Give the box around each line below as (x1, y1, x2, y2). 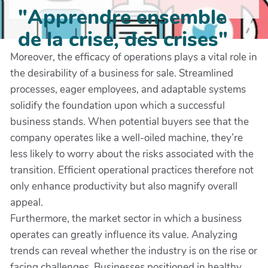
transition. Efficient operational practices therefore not (10, 163, 254, 177)
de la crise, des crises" (18, 26, 228, 54)
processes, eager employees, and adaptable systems (10, 83, 246, 96)
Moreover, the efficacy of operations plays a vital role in (10, 50, 257, 64)
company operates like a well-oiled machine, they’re (10, 131, 243, 145)
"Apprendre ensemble (18, 4, 227, 32)
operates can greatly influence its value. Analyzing (10, 228, 237, 242)
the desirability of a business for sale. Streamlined (10, 66, 233, 80)
